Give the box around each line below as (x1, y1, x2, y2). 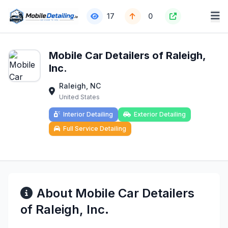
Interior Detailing (63, 110, 113, 118)
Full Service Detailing (63, 125, 126, 132)
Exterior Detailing (134, 110, 186, 118)
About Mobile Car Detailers (37, 186, 194, 201)
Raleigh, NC (59, 81, 101, 90)
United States (59, 93, 100, 101)
